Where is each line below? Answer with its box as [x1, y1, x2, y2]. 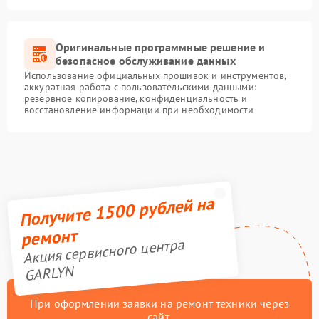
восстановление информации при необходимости [24, 103, 254, 117]
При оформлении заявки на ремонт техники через [29, 296, 290, 311]
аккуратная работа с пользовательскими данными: [24, 80, 256, 94]
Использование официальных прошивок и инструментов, [24, 69, 286, 83]
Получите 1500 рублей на [18, 192, 215, 231]
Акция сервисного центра [21, 235, 185, 268]
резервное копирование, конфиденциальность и [24, 92, 248, 105]
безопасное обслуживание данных [56, 53, 236, 68]
